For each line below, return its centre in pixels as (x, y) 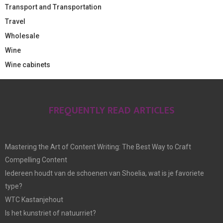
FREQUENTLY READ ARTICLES (111, 110)
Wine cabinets (28, 64)
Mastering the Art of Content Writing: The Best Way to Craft (98, 147)
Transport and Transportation (53, 7)
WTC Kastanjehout (34, 199)
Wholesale (22, 36)
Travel (15, 21)
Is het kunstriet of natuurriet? (51, 213)
